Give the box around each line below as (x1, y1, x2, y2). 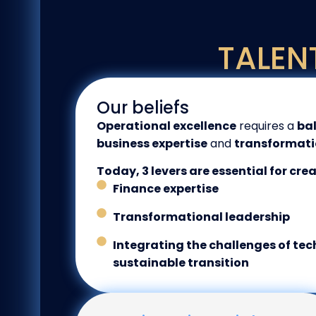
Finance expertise (112, 181, 219, 197)
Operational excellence (97, 118, 236, 134)
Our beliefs (97, 96, 189, 119)
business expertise (97, 135, 207, 152)
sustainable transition (112, 255, 249, 272)
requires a (236, 118, 297, 134)
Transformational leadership (112, 209, 290, 226)
